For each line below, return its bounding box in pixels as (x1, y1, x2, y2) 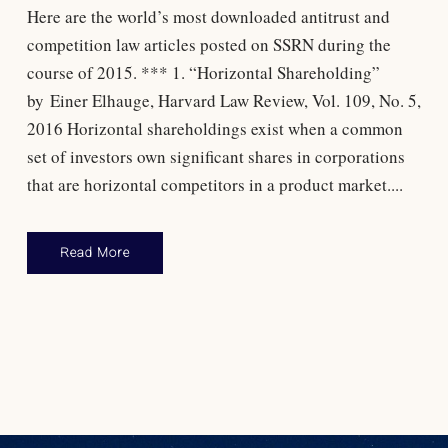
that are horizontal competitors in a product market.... (26, 172, 403, 196)
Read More (59, 244, 130, 260)
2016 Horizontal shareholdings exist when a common (26, 116, 403, 140)
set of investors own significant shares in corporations (26, 144, 405, 168)
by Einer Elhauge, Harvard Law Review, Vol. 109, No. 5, (26, 88, 421, 112)
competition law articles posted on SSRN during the (26, 32, 391, 56)
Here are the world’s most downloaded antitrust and (26, 4, 390, 28)
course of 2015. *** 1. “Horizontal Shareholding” (26, 60, 380, 84)
